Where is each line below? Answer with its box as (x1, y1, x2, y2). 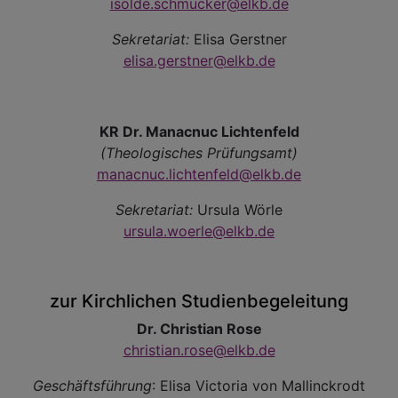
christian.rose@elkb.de (123, 341, 275, 359)
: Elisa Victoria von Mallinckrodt (152, 377, 365, 394)
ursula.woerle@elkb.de (123, 222, 275, 240)
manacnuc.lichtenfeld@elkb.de (97, 165, 301, 183)
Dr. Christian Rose (136, 320, 262, 338)
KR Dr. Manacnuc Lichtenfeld (99, 123, 299, 140)
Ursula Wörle (193, 201, 283, 219)
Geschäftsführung (33, 377, 152, 394)
